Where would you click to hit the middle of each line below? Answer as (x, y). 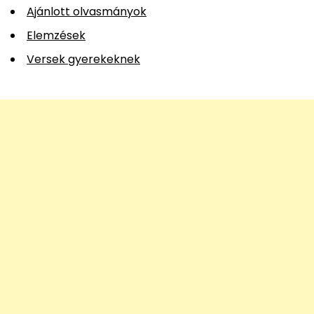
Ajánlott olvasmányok (87, 11)
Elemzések (56, 35)
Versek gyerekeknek (83, 59)
